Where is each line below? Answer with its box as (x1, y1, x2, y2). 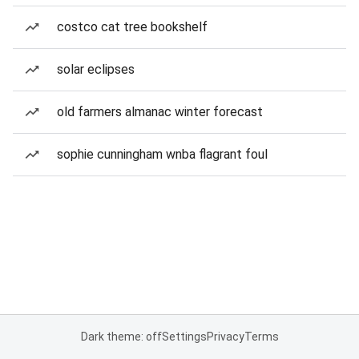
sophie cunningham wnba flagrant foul (57, 147, 268, 162)
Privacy (206, 330, 244, 343)
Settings (161, 330, 207, 343)
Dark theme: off (80, 330, 162, 343)
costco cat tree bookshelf (57, 19, 208, 34)
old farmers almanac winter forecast (57, 104, 263, 119)
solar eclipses (57, 62, 135, 77)
